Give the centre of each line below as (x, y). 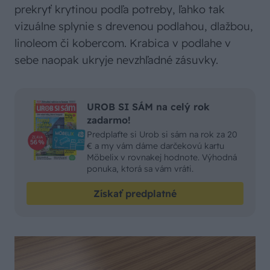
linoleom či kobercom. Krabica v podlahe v (123, 43)
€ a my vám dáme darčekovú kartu (155, 146)
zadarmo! (109, 120)
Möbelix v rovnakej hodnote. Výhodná (162, 157)
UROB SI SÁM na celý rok (148, 107)
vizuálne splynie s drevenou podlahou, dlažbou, (134, 26)
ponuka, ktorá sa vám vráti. (140, 169)
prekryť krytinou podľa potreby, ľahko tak (120, 9)
